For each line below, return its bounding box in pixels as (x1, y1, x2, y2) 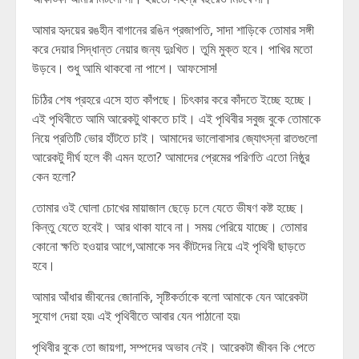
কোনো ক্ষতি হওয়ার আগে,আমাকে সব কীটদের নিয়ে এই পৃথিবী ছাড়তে (32, 237, 305, 255)
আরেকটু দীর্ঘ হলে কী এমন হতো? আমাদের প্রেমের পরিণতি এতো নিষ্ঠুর (32, 148, 309, 166)
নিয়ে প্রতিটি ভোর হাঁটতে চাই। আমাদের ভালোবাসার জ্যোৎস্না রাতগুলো (32, 129, 317, 147)
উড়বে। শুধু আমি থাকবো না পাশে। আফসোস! (32, 59, 217, 77)
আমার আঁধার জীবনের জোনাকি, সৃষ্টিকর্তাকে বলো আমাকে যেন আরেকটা (32, 288, 308, 305)
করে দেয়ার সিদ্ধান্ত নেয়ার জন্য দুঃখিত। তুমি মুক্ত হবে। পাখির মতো (32, 40, 313, 58)
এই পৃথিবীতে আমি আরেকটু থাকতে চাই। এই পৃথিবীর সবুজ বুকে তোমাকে (32, 110, 321, 127)
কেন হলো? (32, 167, 79, 185)
